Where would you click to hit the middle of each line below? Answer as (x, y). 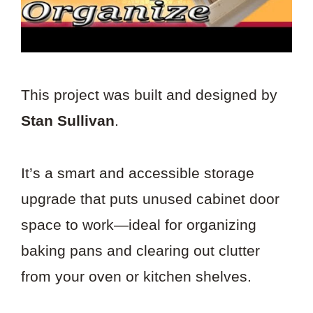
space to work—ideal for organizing (139, 224)
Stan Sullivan (68, 120)
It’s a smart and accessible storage (138, 173)
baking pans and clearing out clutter (140, 250)
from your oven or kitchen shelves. (136, 276)
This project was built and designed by (149, 94)
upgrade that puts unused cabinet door (150, 198)
